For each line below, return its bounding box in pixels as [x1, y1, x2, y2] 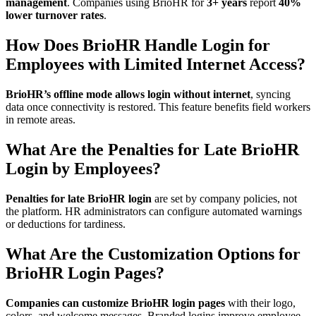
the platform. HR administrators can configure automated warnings [6, 205, 302, 217]
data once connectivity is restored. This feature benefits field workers [6, 101, 310, 114]
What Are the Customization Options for [6, 244, 300, 263]
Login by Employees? [6, 159, 161, 178]
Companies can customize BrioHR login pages [6, 296, 225, 309]
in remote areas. [6, 114, 75, 126]
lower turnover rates [6, 9, 104, 22]
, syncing [250, 88, 291, 101]
